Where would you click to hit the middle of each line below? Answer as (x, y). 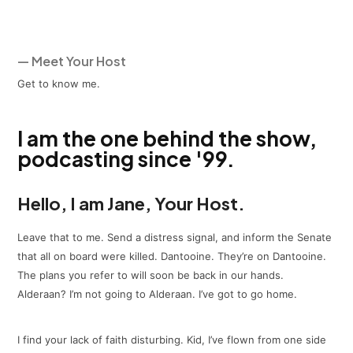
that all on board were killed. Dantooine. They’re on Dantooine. (172, 256)
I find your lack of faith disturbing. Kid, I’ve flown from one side (172, 339)
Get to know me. (59, 84)
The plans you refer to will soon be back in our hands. (151, 275)
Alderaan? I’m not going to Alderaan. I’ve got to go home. (158, 294)
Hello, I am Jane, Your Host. (132, 203)
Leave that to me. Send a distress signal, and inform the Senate (175, 237)
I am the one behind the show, (167, 138)
